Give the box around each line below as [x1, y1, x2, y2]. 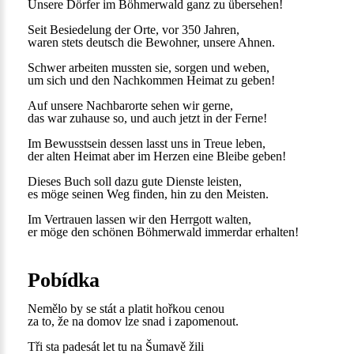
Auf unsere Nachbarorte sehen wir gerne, [28, 99, 233, 112]
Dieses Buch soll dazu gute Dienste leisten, [28, 175, 242, 188]
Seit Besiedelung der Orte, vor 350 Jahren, [28, 23, 239, 36]
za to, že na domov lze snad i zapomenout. [28, 314, 239, 328]
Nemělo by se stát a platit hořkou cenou [28, 302, 224, 315]
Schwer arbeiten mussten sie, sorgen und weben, [28, 61, 269, 74]
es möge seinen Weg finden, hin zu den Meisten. [28, 187, 269, 201]
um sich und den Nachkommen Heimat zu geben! [28, 73, 275, 87]
